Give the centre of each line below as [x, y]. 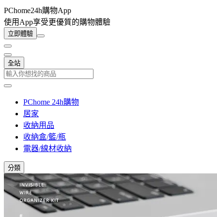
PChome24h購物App [38, 10]
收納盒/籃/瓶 [45, 137]
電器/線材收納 [47, 148]
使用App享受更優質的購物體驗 [57, 22]
